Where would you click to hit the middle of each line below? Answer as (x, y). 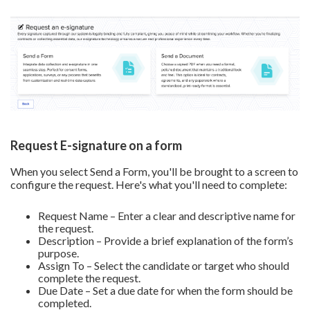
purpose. (58, 253)
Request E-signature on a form (96, 146)
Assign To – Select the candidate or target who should (164, 266)
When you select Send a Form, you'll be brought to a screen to (154, 172)
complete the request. (89, 278)
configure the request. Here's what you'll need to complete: (149, 185)
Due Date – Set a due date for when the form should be (165, 291)
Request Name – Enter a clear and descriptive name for (167, 216)
